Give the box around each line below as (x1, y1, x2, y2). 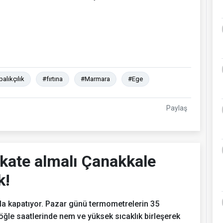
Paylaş (166, 104, 187, 112)
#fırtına (42, 75, 63, 83)
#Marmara (81, 75, 110, 83)
